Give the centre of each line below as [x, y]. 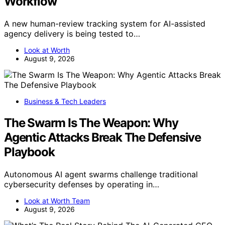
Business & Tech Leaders [65, 101]
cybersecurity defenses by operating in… [82, 184]
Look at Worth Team [57, 200]
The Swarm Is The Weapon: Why [91, 123]
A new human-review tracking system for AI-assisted [105, 23]
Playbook [29, 152]
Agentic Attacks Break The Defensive [102, 137]
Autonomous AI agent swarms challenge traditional [101, 174]
